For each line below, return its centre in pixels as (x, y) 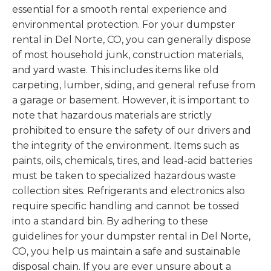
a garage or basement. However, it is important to (131, 100)
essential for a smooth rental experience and (120, 9)
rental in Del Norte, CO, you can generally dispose (132, 40)
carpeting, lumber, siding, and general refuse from (134, 85)
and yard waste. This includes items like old (116, 70)
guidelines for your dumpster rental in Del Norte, (131, 236)
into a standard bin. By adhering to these (110, 221)
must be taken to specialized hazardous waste (124, 176)
